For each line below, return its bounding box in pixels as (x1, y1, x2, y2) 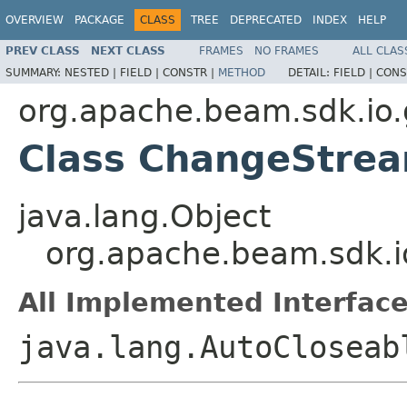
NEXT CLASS (91, 44, 165, 57)
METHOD (218, 65, 265, 79)
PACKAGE (74, 14, 124, 26)
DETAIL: (288, 65, 333, 79)
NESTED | (65, 65, 120, 79)
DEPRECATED (230, 14, 302, 26)
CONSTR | (163, 65, 218, 79)
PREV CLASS (5, 44, 80, 57)
